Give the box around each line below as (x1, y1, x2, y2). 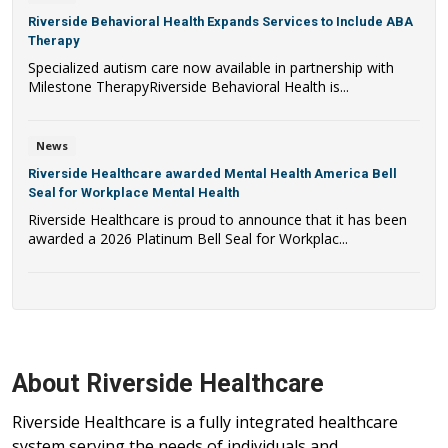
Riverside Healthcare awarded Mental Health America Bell (28, 165, 397, 181)
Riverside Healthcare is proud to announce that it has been (28, 209, 407, 229)
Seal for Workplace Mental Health (28, 184, 239, 200)
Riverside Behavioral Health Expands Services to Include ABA (28, 14, 413, 30)
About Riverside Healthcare (12, 368, 324, 398)
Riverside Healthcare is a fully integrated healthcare (12, 410, 398, 433)
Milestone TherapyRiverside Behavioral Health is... (28, 77, 349, 97)
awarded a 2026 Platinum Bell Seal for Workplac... (28, 228, 348, 248)
